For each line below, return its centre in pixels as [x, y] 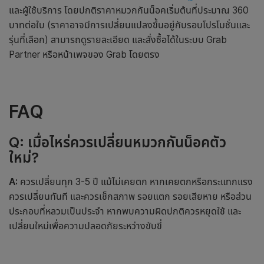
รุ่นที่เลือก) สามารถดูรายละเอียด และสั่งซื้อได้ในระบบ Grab [118, 39]
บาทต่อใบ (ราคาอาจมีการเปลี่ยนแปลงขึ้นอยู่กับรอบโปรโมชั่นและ [129, 25]
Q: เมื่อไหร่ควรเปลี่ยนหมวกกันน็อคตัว [118, 142]
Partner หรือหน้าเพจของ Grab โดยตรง [84, 54]
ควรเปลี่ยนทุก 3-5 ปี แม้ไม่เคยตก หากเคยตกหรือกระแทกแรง [136, 181]
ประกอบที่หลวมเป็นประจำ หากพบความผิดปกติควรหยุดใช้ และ [125, 211]
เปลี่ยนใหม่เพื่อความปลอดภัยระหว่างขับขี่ [85, 226]
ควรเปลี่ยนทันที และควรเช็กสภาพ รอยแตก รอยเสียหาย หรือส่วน [130, 196]
